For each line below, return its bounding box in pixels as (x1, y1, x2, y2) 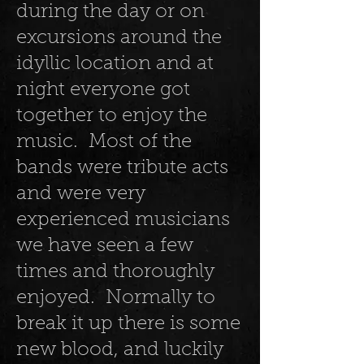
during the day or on (16, 2, 205, 22)
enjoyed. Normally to (16, 288, 215, 308)
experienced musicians (16, 210, 230, 230)
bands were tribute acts (16, 158, 228, 178)
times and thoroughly (16, 262, 214, 282)
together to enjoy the (16, 106, 207, 126)
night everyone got (16, 80, 190, 100)
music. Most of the (16, 132, 192, 152)
